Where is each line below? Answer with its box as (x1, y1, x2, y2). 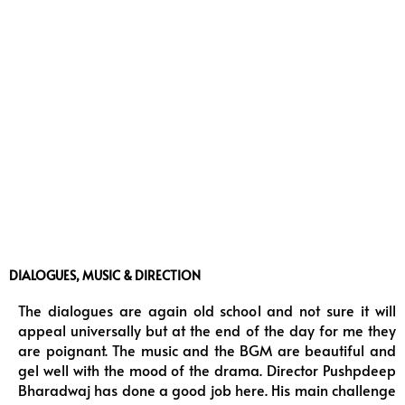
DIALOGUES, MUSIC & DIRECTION (9, 266, 201, 284)
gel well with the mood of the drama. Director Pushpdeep (18, 359, 396, 381)
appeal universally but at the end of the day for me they (18, 319, 396, 341)
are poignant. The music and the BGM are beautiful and (18, 339, 396, 361)
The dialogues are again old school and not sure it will (18, 299, 396, 321)
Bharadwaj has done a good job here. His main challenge (18, 379, 396, 400)
